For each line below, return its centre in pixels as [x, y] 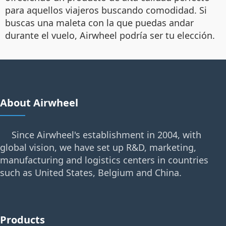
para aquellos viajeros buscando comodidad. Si [106, 10]
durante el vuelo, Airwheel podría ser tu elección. [110, 36]
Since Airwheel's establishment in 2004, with [106, 135]
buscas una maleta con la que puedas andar [99, 23]
